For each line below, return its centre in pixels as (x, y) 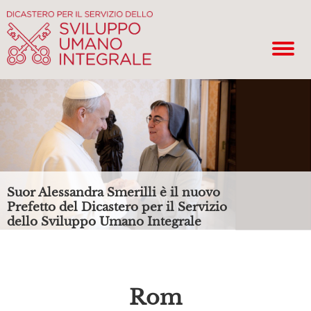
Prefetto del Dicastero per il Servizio (117, 207)
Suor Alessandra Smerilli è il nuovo (114, 193)
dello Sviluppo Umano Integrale (104, 222)
